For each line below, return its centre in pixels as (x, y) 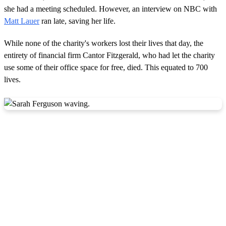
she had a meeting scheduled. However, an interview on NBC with (110, 9)
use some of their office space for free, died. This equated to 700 (106, 67)
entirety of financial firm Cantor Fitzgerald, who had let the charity (109, 55)
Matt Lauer (22, 21)
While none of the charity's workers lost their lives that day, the (104, 43)
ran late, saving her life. (77, 21)
